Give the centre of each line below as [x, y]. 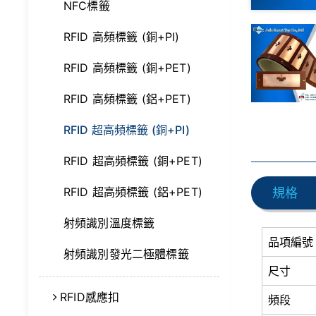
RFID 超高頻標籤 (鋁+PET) [133, 192]
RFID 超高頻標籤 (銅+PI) [127, 130]
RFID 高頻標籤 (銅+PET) [127, 68]
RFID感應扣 [90, 297]
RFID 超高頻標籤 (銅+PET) [133, 161]
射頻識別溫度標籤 [109, 223]
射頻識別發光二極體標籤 [126, 254]
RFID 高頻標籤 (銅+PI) [122, 37]
